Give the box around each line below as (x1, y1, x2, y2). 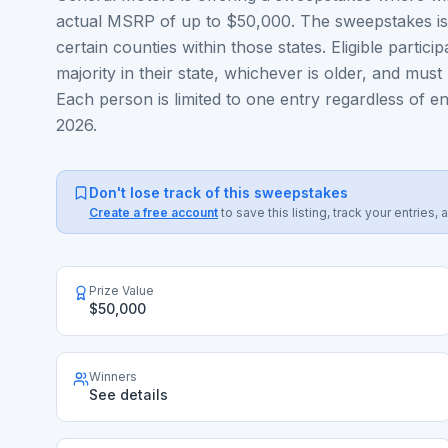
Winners (89, 369, 137, 384)
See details (89, 386, 168, 403)
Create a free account (89, 205, 218, 220)
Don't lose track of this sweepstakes (89, 184, 348, 201)
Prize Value (89, 283, 154, 298)
